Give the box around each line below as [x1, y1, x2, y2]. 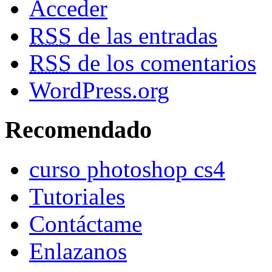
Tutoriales [29, 183, 125, 209]
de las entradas [72, 22, 217, 49]
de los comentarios [72, 50, 256, 76]
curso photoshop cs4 [29, 155, 225, 182]
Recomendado [5, 116, 152, 144]
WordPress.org [29, 77, 169, 104]
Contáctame [29, 210, 142, 237]
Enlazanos [29, 237, 127, 264]
